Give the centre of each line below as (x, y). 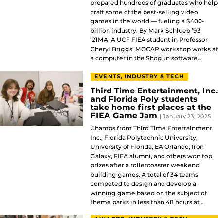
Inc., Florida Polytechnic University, (144, 138)
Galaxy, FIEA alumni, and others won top (151, 156)
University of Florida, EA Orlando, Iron (147, 147)
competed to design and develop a (143, 184)
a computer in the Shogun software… (146, 58)
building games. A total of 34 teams (144, 175)
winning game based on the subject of (149, 193)
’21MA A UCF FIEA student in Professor (149, 39)
